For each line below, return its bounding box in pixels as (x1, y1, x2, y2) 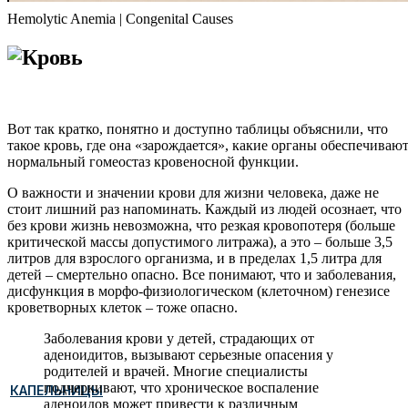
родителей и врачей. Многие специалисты (44, 363, 308, 380)
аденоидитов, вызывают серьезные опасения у (44, 347, 333, 363)
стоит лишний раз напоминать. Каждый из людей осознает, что (7, 201, 402, 218)
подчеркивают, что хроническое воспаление (44, 380, 319, 396)
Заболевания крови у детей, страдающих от (44, 331, 314, 347)
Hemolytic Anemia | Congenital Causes (7, 10, 233, 26)
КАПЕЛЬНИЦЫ (10, 382, 103, 398)
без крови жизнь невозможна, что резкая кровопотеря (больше (7, 218, 395, 234)
